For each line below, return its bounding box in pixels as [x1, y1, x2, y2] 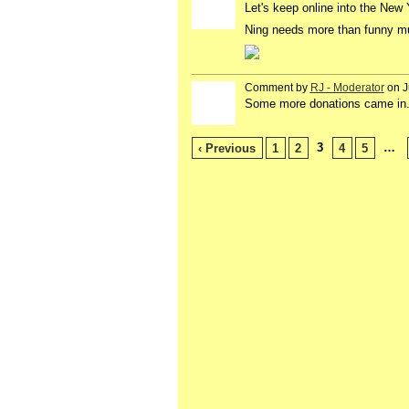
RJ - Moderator [309, 80, 384, 94]
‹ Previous [198, 141, 257, 155]
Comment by [244, 80, 310, 94]
